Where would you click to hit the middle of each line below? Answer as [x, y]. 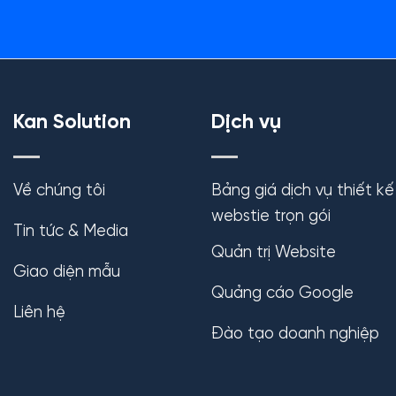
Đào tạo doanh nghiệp [295, 334]
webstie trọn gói [271, 217]
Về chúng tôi [59, 191]
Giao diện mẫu [67, 273]
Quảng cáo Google [282, 293]
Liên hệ [39, 313]
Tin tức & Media [71, 232]
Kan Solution [72, 123]
